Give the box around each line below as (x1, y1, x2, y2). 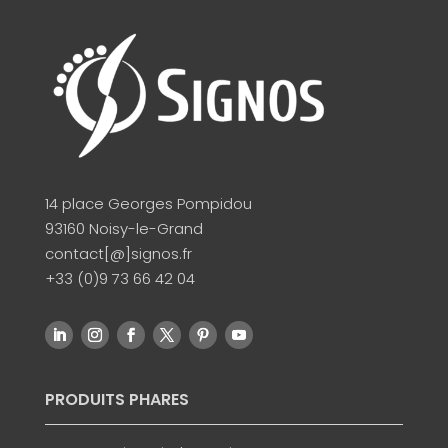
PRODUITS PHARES (44, 388, 193, 412)
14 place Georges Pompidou (44, 193, 252, 215)
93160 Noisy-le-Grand (44, 218, 203, 240)
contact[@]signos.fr (44, 243, 192, 265)
